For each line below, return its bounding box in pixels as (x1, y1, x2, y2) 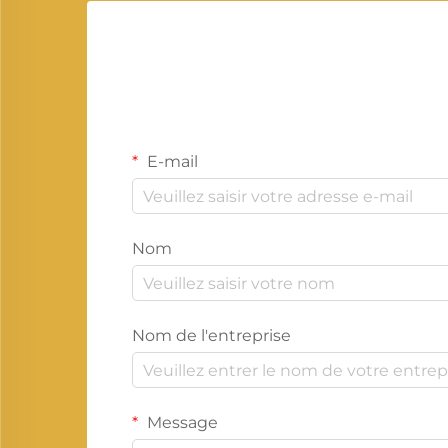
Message (143, 413, 218, 432)
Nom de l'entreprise (132, 326, 291, 345)
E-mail (143, 152, 198, 171)
